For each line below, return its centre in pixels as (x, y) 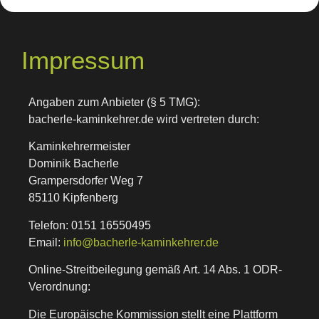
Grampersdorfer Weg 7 (86, 181)
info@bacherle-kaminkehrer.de (141, 242)
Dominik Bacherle (74, 164)
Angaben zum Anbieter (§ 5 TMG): (114, 102)
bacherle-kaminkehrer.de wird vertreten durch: (144, 119)
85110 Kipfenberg (73, 198)
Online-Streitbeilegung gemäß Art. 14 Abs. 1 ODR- (155, 270)
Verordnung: (59, 287)
